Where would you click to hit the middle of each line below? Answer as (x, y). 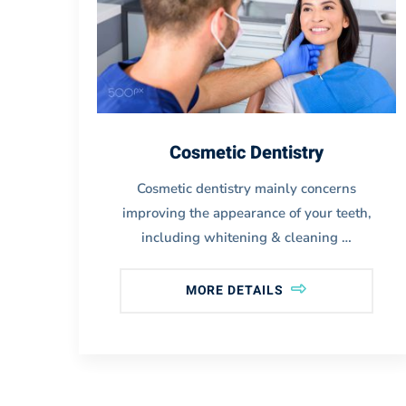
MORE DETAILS (236, 290)
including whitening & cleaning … (246, 237)
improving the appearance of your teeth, (246, 213)
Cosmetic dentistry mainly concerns (246, 188)
